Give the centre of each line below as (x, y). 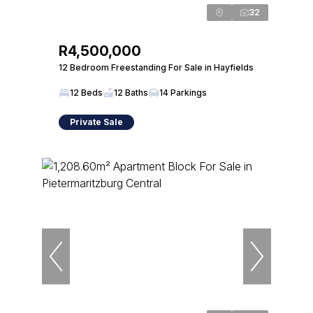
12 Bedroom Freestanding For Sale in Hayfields (156, 67)
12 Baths (131, 93)
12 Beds (86, 93)
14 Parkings (183, 93)
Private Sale (96, 122)
